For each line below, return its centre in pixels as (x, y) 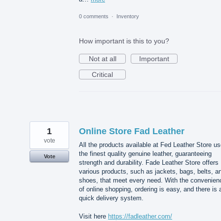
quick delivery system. (111, 198)
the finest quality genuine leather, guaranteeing (145, 154)
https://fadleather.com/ (140, 216)
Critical (102, 75)
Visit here (93, 216)
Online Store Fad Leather (132, 131)
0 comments (94, 17)
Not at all (102, 59)
